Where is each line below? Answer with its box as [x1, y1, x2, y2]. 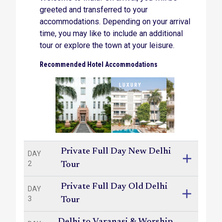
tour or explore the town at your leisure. [40, 41, 174, 50]
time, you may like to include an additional [40, 29, 183, 38]
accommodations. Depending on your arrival [40, 17, 190, 26]
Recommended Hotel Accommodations [40, 60, 158, 68]
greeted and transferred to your [40, 5, 148, 14]
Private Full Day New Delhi [60, 147, 171, 156]
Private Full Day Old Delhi [61, 182, 168, 191]
